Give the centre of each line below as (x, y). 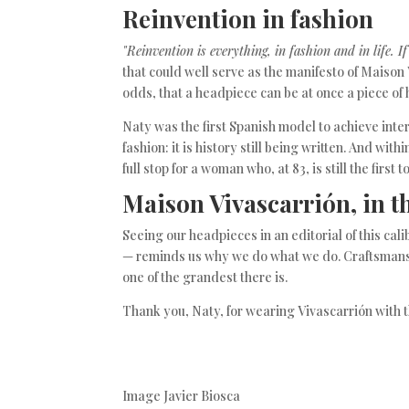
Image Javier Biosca (182, 395)
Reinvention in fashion (248, 18)
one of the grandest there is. (205, 277)
